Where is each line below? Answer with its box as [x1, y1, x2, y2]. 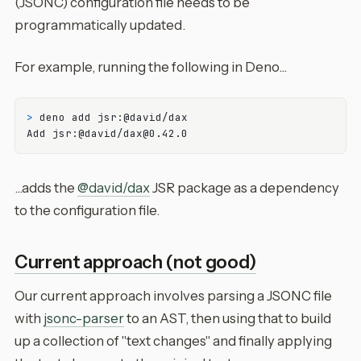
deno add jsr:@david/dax [39, 110, 188, 124]
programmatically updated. [15, 17, 185, 33]
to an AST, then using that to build [124, 310, 331, 326]
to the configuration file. [15, 202, 160, 218]
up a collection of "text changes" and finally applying [15, 333, 332, 349]
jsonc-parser [44, 310, 124, 326]
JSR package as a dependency [150, 180, 339, 196]
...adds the [15, 180, 77, 196]
